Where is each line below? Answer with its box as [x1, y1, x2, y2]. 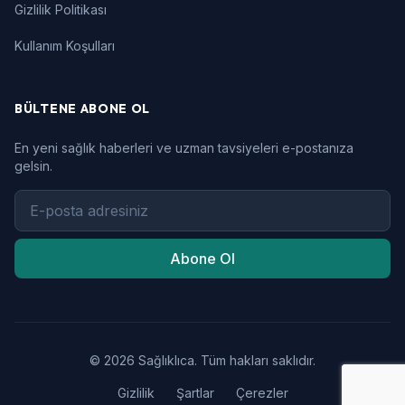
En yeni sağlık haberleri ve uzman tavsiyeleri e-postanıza [14, 140, 353, 155]
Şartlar [175, 385, 214, 400]
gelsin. [14, 158, 52, 174]
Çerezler [235, 385, 288, 400]
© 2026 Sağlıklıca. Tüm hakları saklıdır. [89, 353, 316, 368]
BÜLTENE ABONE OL [14, 100, 151, 117]
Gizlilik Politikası [14, 2, 107, 17]
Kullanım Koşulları [14, 38, 115, 53]
